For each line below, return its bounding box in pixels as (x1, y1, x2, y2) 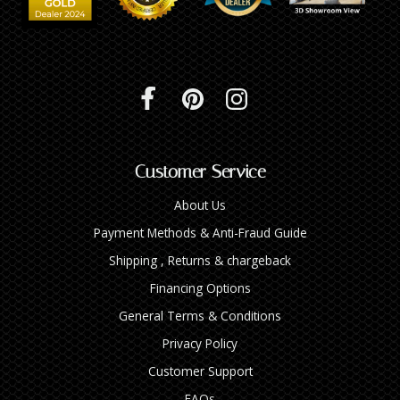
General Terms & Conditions (119, 307, 281, 325)
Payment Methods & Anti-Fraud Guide (93, 224, 307, 242)
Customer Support (147, 362, 253, 380)
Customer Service (134, 161, 266, 183)
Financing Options (149, 279, 251, 297)
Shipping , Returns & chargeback (109, 252, 291, 270)
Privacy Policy (162, 335, 237, 353)
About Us (174, 196, 226, 214)
